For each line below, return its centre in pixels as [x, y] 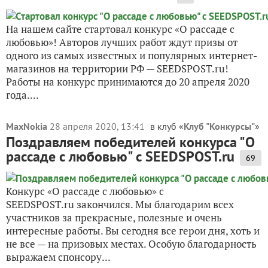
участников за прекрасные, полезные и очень [114, 217]
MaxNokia [27, 126]
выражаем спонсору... [58, 257]
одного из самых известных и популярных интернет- [132, 55]
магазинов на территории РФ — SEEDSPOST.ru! [117, 68]
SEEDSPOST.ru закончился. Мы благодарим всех [120, 204]
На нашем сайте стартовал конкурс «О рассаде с [120, 29]
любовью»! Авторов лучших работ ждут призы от [122, 42]
